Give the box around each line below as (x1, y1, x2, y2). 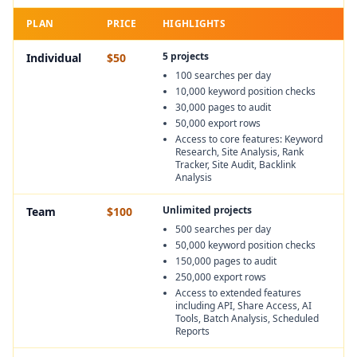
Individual (26, 50, 81, 65)
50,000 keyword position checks (175, 238, 316, 252)
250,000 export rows (175, 270, 266, 284)
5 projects (163, 49, 209, 63)
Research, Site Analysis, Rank (175, 145, 304, 159)
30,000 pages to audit (175, 100, 271, 114)
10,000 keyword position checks (175, 84, 316, 98)
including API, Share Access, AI (175, 299, 312, 312)
